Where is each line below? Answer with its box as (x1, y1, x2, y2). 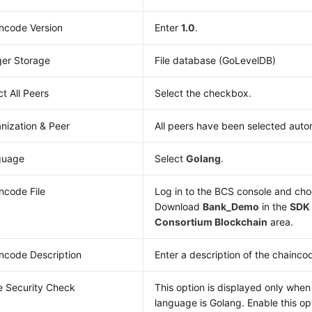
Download (155, 201, 203, 212)
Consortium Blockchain (155, 216, 268, 228)
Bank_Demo (203, 201, 260, 212)
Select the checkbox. (155, 87, 252, 99)
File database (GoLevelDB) (155, 54, 276, 66)
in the (259, 201, 290, 212)
